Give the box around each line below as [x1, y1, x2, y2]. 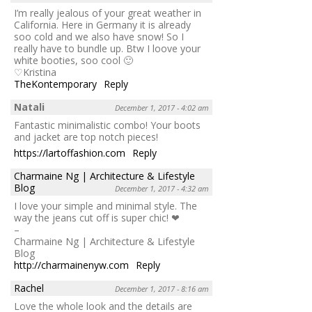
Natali [14, 100, 45, 114]
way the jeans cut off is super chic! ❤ [14, 210, 180, 224]
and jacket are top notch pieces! [14, 130, 158, 143]
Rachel [14, 281, 44, 295]
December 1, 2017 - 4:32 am [115, 182, 209, 194]
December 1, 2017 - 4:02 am [115, 102, 209, 113]
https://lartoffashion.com [14, 146, 125, 159]
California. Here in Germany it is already [14, 17, 191, 31]
